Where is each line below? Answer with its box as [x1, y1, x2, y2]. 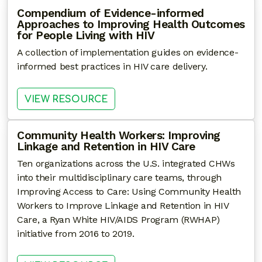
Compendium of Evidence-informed [17, 6, 204, 20]
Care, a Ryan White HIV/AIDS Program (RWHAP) [17, 213, 220, 225]
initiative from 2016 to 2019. [17, 227, 135, 239]
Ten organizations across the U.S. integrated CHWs [17, 157, 235, 169]
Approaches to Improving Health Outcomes [17, 18, 245, 32]
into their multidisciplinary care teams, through [17, 171, 222, 183]
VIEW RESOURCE [25, 94, 108, 105]
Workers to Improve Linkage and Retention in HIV [17, 199, 229, 211]
